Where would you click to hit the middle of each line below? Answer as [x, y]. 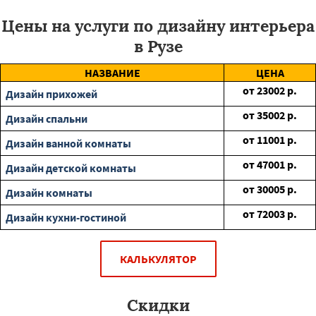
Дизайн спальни [47, 119]
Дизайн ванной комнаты [68, 143]
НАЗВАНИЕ [112, 73]
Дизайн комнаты [49, 193]
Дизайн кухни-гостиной [66, 217]
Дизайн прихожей [51, 94]
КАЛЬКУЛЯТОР [158, 259]
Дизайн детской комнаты [71, 168]
